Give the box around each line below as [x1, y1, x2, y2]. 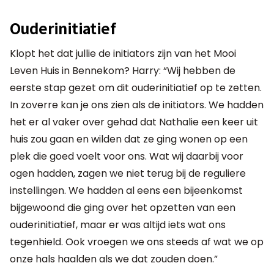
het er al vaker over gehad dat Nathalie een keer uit [10, 114, 258, 129]
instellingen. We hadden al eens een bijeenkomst [10, 183, 243, 198]
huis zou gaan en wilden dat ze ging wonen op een [10, 131, 248, 146]
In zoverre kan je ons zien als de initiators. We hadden [10, 97, 264, 112]
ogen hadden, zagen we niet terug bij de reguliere [10, 166, 246, 180]
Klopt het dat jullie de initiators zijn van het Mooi [10, 46, 236, 61]
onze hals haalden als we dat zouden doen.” [10, 251, 218, 266]
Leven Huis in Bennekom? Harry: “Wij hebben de [10, 63, 235, 78]
